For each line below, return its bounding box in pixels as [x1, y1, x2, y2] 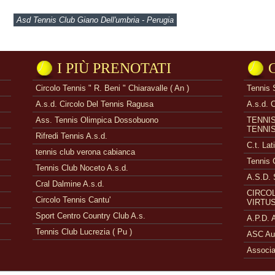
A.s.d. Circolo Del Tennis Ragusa [36, 99, 153, 109]
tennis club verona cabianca [36, 147, 135, 157]
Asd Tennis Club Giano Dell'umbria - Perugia [17, 15, 174, 25]
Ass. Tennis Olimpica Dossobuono [36, 115, 158, 125]
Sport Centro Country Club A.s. [36, 211, 145, 220]
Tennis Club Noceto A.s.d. [36, 163, 128, 172]
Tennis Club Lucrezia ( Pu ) [36, 227, 132, 236]
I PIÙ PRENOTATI [57, 60, 171, 76]
